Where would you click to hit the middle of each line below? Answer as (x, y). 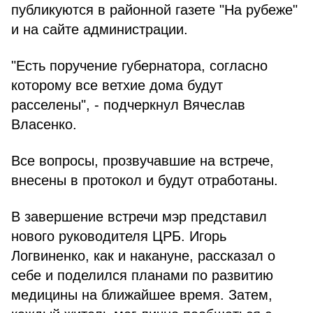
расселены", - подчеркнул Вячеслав (128, 105)
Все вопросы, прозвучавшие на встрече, (143, 161)
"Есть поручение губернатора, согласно (139, 66)
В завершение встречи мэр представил (139, 217)
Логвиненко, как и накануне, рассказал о (143, 256)
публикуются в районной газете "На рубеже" (154, 10)
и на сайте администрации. (100, 29)
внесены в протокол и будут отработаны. (145, 180)
